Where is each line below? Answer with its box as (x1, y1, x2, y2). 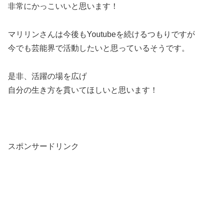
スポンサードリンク (8, 142, 79, 150)
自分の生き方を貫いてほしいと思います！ (8, 85, 158, 94)
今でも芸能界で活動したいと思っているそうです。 (8, 44, 189, 53)
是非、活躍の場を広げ (8, 72, 87, 80)
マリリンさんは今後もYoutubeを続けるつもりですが (8, 30, 195, 39)
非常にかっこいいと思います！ (8, 2, 118, 11)
